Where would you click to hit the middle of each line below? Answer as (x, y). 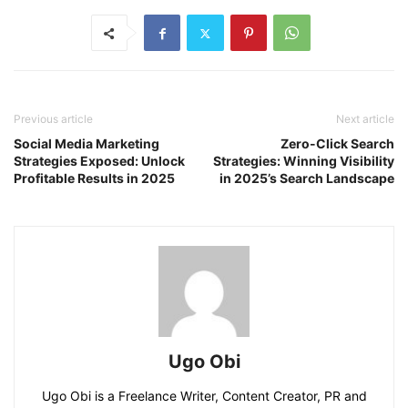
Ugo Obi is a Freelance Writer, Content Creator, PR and (204, 396)
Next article (365, 119)
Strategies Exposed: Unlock (99, 161)
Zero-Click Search (337, 143)
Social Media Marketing (87, 143)
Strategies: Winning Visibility (304, 161)
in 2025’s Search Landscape (307, 178)
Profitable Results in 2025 (94, 178)
